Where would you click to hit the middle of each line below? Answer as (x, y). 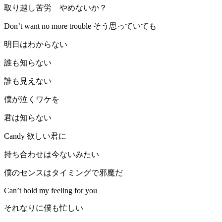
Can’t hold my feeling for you (51, 191)
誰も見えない (28, 81)
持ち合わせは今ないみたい (52, 155)
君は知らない (28, 118)
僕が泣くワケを (32, 100)
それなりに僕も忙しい (44, 208)
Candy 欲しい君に (35, 136)
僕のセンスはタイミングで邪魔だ (63, 173)
